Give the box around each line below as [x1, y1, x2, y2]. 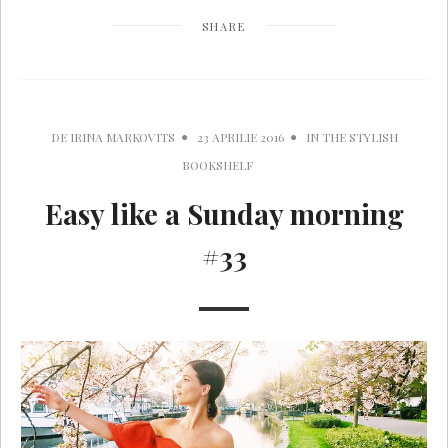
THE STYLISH [321, 128, 398, 145]
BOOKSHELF [181, 156, 253, 173]
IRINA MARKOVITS [69, 128, 175, 145]
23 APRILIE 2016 [196, 128, 284, 145]
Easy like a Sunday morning [44, 194, 404, 232]
